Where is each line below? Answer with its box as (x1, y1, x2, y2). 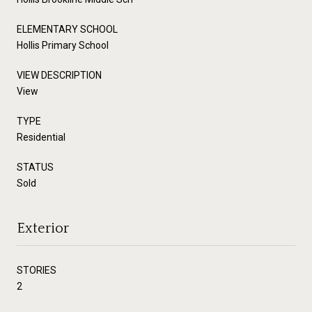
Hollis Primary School (17, 39, 109, 51)
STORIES (17, 264, 56, 276)
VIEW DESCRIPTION (17, 69, 102, 81)
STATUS (17, 161, 54, 173)
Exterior (17, 220, 69, 236)
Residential (17, 131, 65, 143)
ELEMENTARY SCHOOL (17, 23, 118, 35)
